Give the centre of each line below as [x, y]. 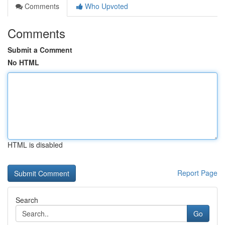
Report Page [197, 173]
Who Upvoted [105, 6]
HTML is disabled [35, 145]
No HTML [23, 62]
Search [27, 200]
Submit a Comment [40, 50]
